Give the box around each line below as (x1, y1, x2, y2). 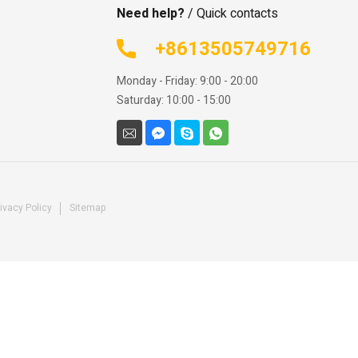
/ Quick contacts (184, 4, 278, 24)
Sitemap (70, 201, 106, 215)
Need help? (116, 4, 185, 24)
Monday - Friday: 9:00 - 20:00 (116, 73, 258, 90)
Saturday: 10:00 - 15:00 (116, 92, 231, 109)
